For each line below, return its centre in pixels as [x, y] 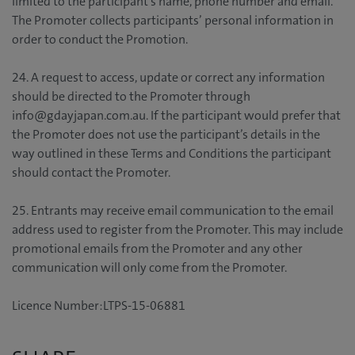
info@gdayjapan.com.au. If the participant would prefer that [176, 116]
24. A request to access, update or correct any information [168, 78]
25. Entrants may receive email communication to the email [173, 211]
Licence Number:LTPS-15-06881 [99, 306]
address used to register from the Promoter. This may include [177, 230]
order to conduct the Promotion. [100, 40]
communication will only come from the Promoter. [149, 268]
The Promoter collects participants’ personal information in [173, 21]
